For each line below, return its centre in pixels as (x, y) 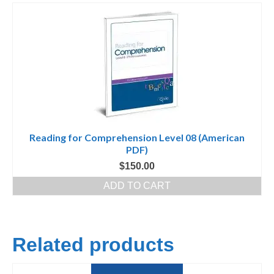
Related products (93, 245)
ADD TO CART (137, 186)
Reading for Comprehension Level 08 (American (137, 138)
